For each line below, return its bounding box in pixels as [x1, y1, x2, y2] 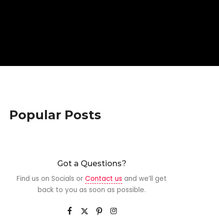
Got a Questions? [57, 158, 127, 168]
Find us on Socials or [17, 174, 86, 183]
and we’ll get [122, 174, 167, 183]
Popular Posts [9, 107, 102, 122]
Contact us [85, 174, 123, 183]
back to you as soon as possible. [38, 185, 146, 195]
